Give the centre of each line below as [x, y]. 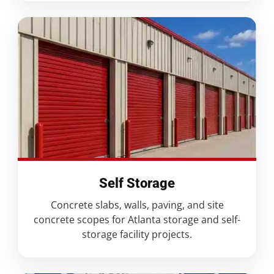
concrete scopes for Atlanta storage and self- [137, 220]
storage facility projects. [137, 235]
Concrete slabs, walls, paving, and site [137, 205]
